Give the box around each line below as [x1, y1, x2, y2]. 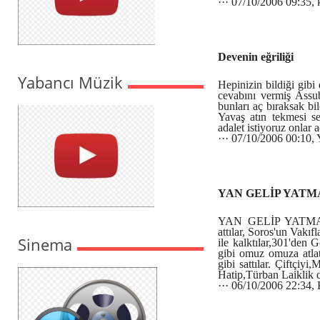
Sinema [18, 234, 72, 255]
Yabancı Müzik [18, 71, 123, 93]
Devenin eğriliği [218, 51, 294, 63]
